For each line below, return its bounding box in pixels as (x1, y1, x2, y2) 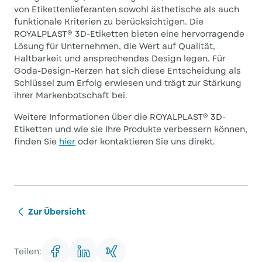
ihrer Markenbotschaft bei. (14, 89, 130, 101)
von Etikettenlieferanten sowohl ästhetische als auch (14, 4, 239, 15)
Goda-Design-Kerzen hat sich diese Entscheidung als (14, 65, 241, 77)
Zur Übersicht (28, 206, 86, 218)
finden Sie (14, 136, 59, 147)
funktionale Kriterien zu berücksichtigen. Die (14, 16, 204, 27)
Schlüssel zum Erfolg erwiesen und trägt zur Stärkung (14, 77, 242, 89)
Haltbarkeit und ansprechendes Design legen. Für (14, 53, 226, 64)
